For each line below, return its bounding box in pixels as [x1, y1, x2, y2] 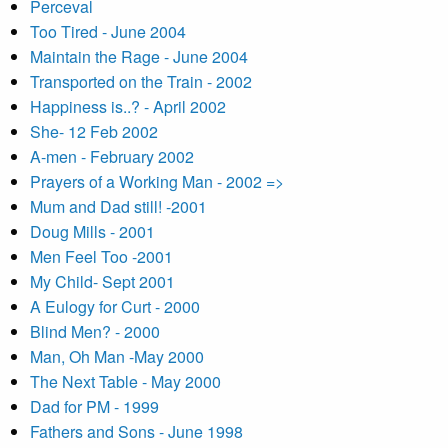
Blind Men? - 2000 [30, 320, 160, 343]
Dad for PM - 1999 [30, 395, 159, 418]
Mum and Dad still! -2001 [30, 195, 207, 218]
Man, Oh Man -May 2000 [30, 345, 204, 368]
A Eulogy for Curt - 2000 [30, 295, 200, 318]
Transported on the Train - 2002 [30, 70, 252, 93]
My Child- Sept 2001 [30, 270, 175, 293]
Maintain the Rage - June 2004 [30, 45, 248, 68]
